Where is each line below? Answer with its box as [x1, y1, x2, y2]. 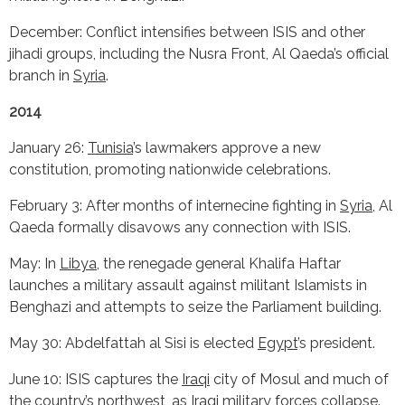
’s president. [297, 334, 375, 352]
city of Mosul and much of [210, 370, 389, 388]
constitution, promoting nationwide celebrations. [9, 160, 331, 178]
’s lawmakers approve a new [133, 138, 321, 156]
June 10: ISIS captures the [9, 370, 182, 388]
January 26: [9, 138, 88, 156]
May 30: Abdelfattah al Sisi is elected [9, 334, 258, 352]
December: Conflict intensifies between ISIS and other [9, 23, 365, 41]
